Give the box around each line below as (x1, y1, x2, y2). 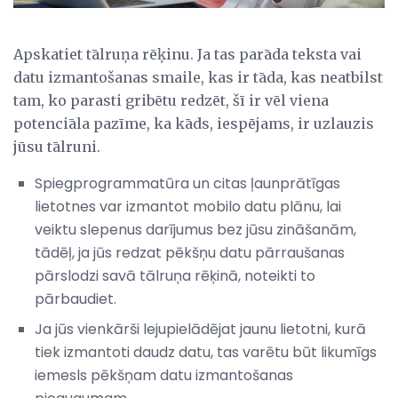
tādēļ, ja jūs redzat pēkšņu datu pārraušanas (35, 242, 345, 263)
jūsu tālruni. (13, 137, 100, 155)
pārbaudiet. (35, 288, 116, 309)
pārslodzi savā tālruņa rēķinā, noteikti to (35, 265, 315, 286)
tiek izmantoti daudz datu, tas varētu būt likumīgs (35, 341, 377, 362)
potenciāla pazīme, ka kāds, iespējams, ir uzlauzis (13, 114, 374, 132)
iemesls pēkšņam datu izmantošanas (35, 364, 293, 386)
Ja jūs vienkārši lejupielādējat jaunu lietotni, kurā (35, 318, 366, 339)
